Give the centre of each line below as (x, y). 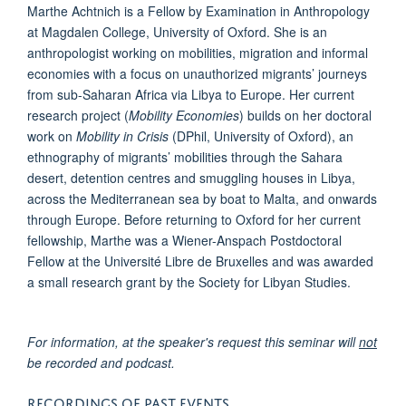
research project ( (78, 115)
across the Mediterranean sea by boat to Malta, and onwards (202, 198)
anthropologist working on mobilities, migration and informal (198, 53)
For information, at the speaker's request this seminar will (193, 341)
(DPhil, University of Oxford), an (263, 136)
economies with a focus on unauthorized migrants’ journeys (197, 73)
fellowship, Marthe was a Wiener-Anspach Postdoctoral (184, 240)
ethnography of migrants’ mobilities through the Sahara (185, 157)
